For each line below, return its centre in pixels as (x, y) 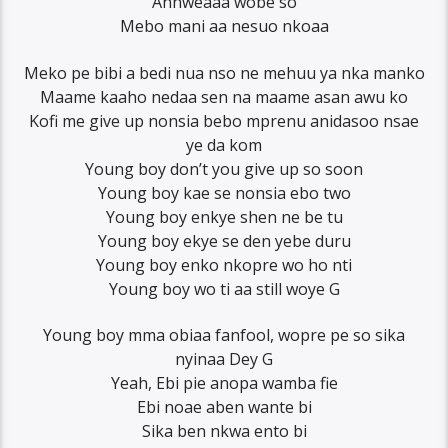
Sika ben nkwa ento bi (224, 431)
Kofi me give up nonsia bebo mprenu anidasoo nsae (224, 120)
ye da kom (224, 144)
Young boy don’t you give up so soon (224, 168)
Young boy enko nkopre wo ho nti (224, 264)
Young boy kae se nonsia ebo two (224, 192)
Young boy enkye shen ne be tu (224, 216)
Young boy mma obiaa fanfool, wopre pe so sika (224, 335)
